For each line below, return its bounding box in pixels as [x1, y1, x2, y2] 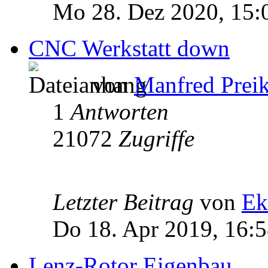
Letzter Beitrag [53, 188, 200, 215]
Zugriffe [118, 125, 194, 151]
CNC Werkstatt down [29, 35, 230, 61]
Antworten [71, 98, 169, 124]
